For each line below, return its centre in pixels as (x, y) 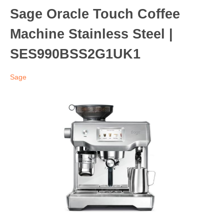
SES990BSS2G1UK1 (75, 54)
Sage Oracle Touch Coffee (95, 14)
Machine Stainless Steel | (91, 34)
